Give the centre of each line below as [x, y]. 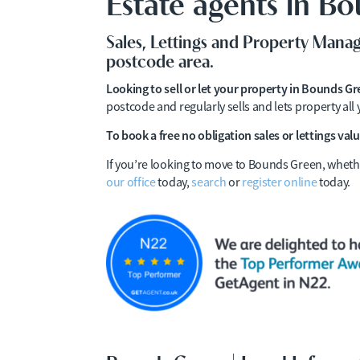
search [209, 182]
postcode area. [160, 59]
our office [131, 182]
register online [280, 182]
